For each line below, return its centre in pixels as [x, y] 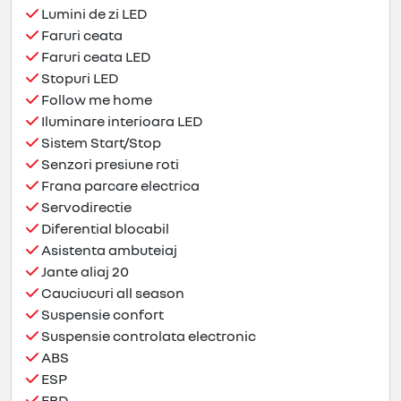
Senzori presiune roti [109, 164]
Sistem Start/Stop [100, 143]
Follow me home [95, 100]
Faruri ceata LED [94, 57]
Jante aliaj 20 [84, 272]
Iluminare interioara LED [120, 121]
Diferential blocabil [104, 229]
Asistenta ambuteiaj [108, 250]
